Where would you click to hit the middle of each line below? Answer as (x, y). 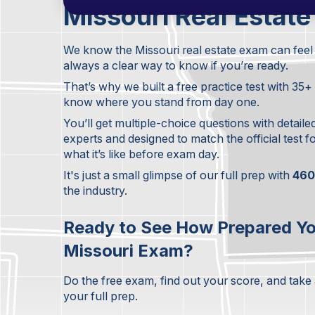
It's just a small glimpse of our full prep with (178, 175)
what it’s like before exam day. (142, 154)
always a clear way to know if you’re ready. (176, 65)
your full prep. (101, 296)
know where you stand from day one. (162, 102)
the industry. (96, 191)
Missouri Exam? (129, 250)
